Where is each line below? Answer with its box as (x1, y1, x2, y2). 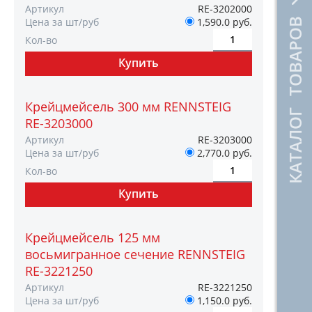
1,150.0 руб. (194, 294, 252, 307)
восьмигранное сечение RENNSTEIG (25, 246, 245, 263)
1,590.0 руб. (194, 15, 252, 29)
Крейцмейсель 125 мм (25, 229, 160, 246)
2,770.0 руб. (194, 146, 252, 159)
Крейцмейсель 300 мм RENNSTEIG (25, 98, 231, 115)
